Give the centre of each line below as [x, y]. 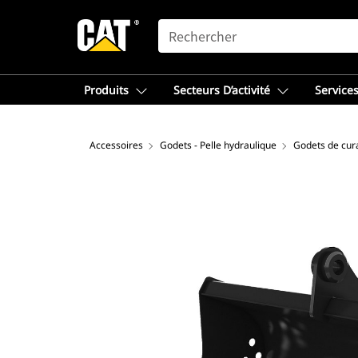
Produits [106, 90]
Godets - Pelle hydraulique [218, 145]
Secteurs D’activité [222, 90]
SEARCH [181, 26]
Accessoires [116, 145]
